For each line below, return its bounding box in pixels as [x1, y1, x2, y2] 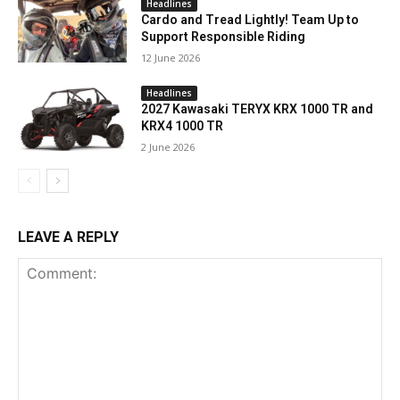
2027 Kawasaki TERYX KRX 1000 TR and [141, 101, 374, 116]
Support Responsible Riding [141, 29, 306, 45]
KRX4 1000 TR [141, 118, 224, 133]
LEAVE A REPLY [18, 229, 119, 246]
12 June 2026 [141, 51, 201, 65]
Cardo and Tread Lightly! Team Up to [141, 12, 360, 28]
